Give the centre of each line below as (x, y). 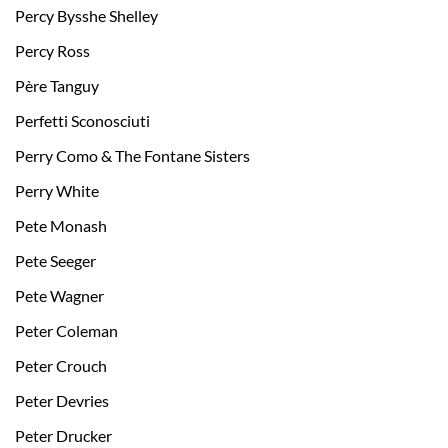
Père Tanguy (57, 86)
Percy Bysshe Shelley (86, 16)
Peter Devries (62, 401)
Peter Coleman (66, 331)
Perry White (57, 191)
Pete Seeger (55, 261)
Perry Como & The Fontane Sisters (132, 156)
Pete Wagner (59, 296)
